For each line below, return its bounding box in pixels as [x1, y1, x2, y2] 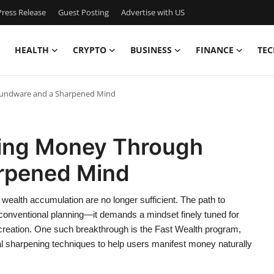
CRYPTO [73, 44, 106, 56]
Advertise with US [121, 7, 185, 18]
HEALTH [15, 44, 49, 56]
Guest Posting [58, 7, 109, 18]
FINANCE [196, 44, 234, 56]
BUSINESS [130, 44, 172, 56]
